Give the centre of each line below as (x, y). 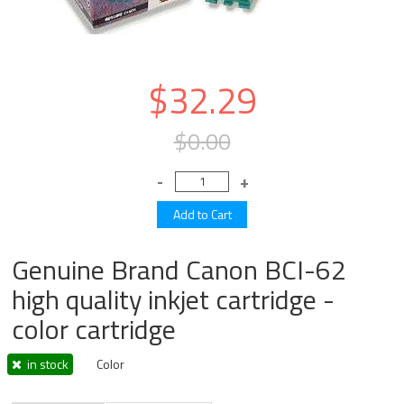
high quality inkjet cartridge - (174, 299)
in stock (46, 364)
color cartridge (94, 329)
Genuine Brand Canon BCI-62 (179, 270)
